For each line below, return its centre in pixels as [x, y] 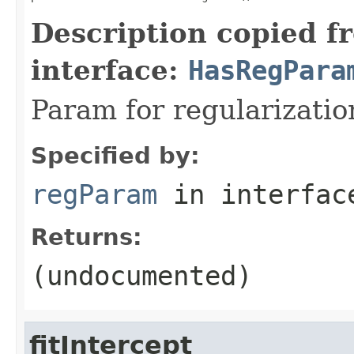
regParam [94, 194]
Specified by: [115, 155]
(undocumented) [141, 275]
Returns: [87, 237]
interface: [109, 70]
